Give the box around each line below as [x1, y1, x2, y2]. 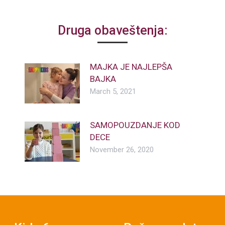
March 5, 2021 [89, 87, 136, 96]
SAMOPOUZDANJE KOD [89, 120, 180, 131]
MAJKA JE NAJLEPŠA [89, 62, 172, 72]
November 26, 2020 [89, 145, 154, 155]
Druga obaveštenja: [57, 23, 168, 38]
